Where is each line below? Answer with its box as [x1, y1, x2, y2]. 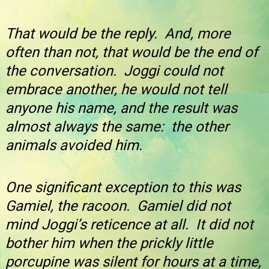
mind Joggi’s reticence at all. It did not [5, 216, 253, 233]
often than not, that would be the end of [5, 44, 258, 61]
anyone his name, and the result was [5, 100, 237, 117]
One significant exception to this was [5, 178, 241, 196]
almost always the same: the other [5, 118, 229, 136]
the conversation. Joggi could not [5, 62, 223, 80]
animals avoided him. [5, 137, 142, 154]
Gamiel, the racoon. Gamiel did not [5, 197, 231, 214]
